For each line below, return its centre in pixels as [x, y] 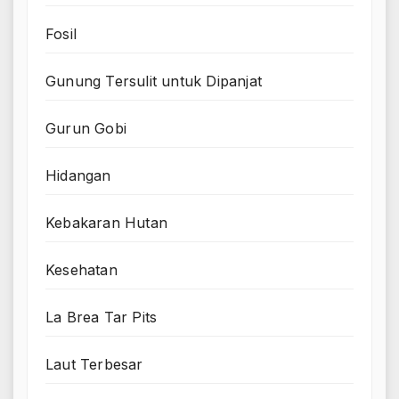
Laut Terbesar [94, 364]
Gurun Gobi [86, 128]
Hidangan [78, 175]
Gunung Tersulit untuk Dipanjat [154, 81]
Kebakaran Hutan [106, 222]
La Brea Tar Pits [102, 317]
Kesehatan [81, 269]
